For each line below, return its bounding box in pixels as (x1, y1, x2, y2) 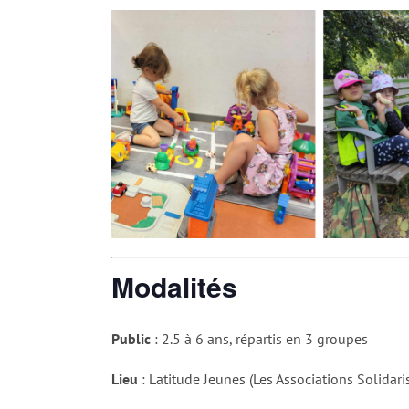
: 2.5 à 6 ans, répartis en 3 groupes (151, 329, 368, 348)
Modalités (111, 267, 237, 307)
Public (111, 329, 151, 348)
